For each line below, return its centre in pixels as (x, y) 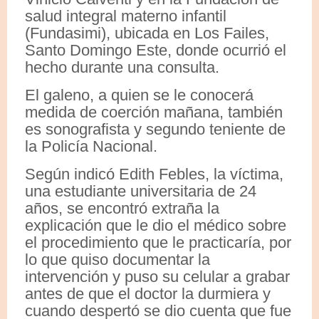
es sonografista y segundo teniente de (155, 129)
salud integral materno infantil (126, 16)
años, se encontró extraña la (122, 208)
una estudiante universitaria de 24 (141, 191)
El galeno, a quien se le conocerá (139, 95)
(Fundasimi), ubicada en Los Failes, (147, 33)
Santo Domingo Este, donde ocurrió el (156, 50)
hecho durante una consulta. (122, 67)
